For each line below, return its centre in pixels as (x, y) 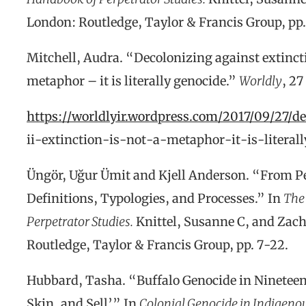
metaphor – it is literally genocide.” (133, 81)
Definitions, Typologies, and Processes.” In (155, 199)
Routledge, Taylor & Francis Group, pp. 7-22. (157, 245)
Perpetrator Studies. (80, 222)
